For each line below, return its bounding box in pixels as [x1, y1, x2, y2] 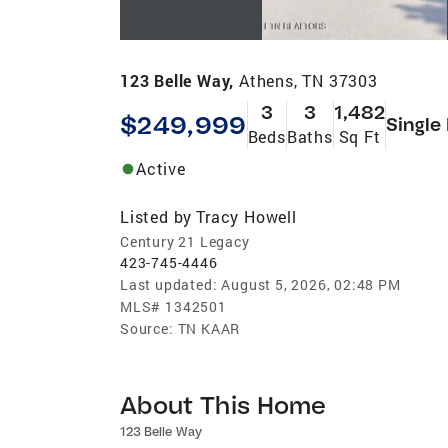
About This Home [120, 388, 327, 420]
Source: [120, 318, 174, 338]
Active [136, 157, 186, 179]
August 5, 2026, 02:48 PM [221, 274, 401, 294]
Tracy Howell [196, 205, 297, 227]
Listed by [120, 205, 193, 227]
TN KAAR [177, 318, 241, 338]
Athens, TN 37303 [239, 69, 378, 91]
